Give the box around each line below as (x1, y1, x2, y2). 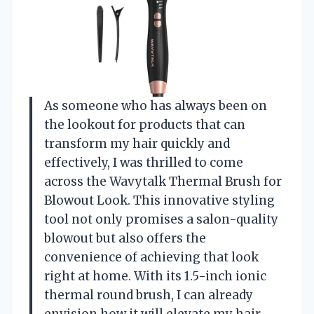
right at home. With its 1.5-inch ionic (44, 268, 266, 284)
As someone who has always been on (44, 97, 267, 114)
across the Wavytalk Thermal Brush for (44, 173, 282, 189)
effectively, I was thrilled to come (44, 154, 243, 170)
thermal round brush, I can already (44, 287, 253, 303)
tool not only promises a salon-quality (44, 211, 278, 227)
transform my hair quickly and (44, 135, 230, 151)
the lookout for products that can (44, 116, 245, 132)
